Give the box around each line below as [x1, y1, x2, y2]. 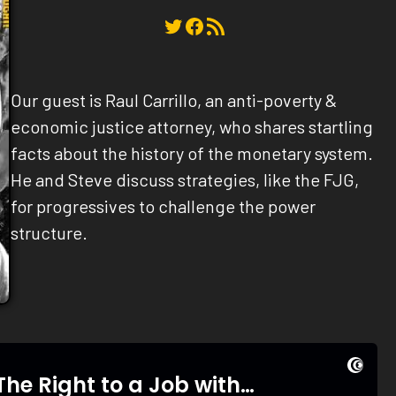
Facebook [182, 11, 194, 38]
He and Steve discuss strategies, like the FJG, [11, 169, 360, 190]
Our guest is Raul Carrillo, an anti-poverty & [11, 89, 338, 110]
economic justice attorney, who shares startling [11, 116, 374, 137]
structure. [11, 222, 88, 243]
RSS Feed [203, 11, 217, 38]
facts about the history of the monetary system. [11, 142, 374, 164]
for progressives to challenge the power [11, 195, 316, 217]
